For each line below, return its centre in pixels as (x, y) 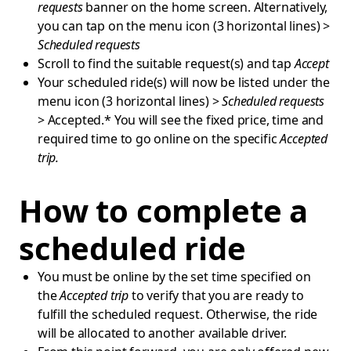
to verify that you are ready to (216, 295)
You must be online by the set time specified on (174, 277)
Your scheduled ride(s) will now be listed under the (184, 82)
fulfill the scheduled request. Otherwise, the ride (178, 314)
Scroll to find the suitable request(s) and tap (166, 63)
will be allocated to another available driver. (162, 333)
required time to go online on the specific (159, 139)
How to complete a (164, 210)
